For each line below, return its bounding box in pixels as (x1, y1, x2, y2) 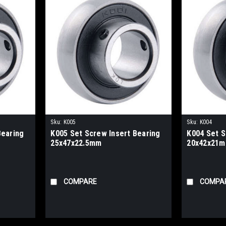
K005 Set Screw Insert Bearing (50, 129, 160, 139)
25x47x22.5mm (50, 138, 102, 148)
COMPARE (64, 178, 97, 186)
